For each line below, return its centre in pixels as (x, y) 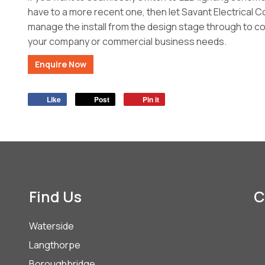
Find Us (55, 197)
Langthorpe (55, 245)
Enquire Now (61, 64)
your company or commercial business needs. (127, 42)
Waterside (51, 226)
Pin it (151, 100)
